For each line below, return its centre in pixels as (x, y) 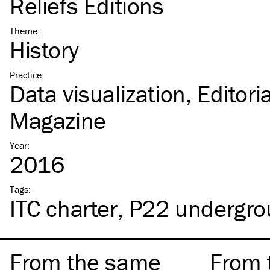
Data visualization (98, 93)
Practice (26, 74)
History (44, 49)
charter (79, 208)
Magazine (58, 120)
